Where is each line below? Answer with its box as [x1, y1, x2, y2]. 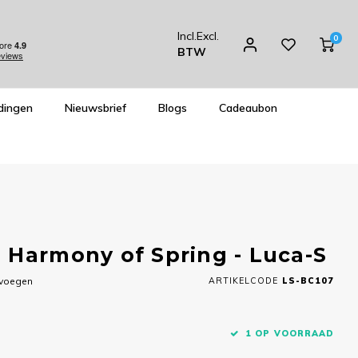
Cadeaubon [219, 100, 277, 115]
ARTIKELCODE [208, 274, 279, 286]
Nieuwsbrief [65, 100, 126, 115]
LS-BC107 [278, 274, 334, 286]
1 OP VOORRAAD [245, 328, 334, 339]
